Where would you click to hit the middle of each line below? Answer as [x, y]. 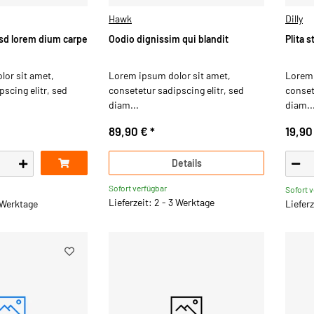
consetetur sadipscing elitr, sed [176, 90]
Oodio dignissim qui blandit [169, 39]
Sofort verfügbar [138, 188]
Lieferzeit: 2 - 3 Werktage [162, 203]
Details [186, 163]
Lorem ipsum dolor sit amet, [170, 76]
